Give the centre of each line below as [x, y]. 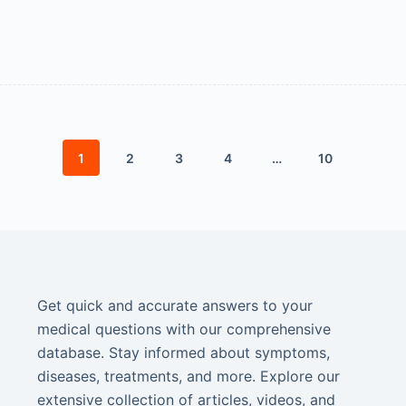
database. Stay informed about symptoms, [183, 353]
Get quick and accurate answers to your [174, 305]
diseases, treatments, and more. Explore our [188, 376]
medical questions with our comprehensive [184, 329]
